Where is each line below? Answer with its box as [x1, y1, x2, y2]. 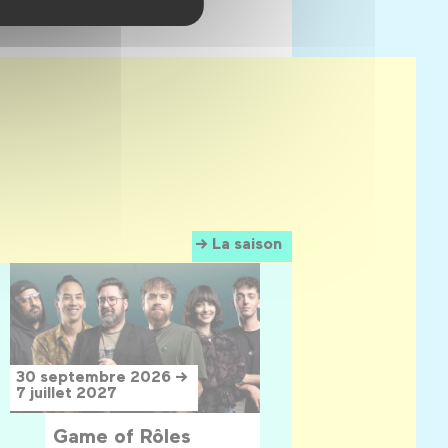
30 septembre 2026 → [16, 365, 189, 386]
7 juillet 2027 [16, 381, 118, 402]
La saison [212, 232, 283, 253]
